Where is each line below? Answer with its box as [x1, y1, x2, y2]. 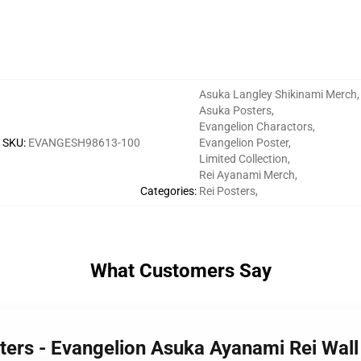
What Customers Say [89, 259, 272, 282]
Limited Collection [198, 152, 288, 165]
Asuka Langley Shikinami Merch [198, 88, 357, 101]
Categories [139, 185, 194, 197]
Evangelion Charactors [198, 120, 313, 133]
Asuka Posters [198, 104, 272, 117]
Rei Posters [198, 185, 255, 197]
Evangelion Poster [198, 136, 288, 149]
